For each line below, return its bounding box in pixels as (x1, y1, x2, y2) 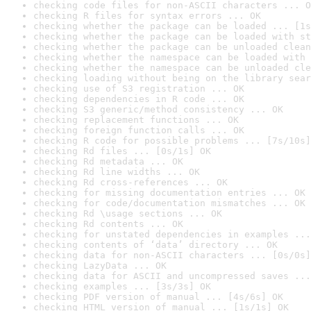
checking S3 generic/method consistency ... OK (33, 104, 283, 115)
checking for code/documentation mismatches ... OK (33, 198, 305, 208)
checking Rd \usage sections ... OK (33, 208, 222, 219)
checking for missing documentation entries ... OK (33, 187, 305, 198)
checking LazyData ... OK (33, 260, 167, 271)
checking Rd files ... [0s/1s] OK (33, 146, 211, 156)
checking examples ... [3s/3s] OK (33, 281, 211, 292)
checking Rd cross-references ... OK (33, 177, 228, 187)
